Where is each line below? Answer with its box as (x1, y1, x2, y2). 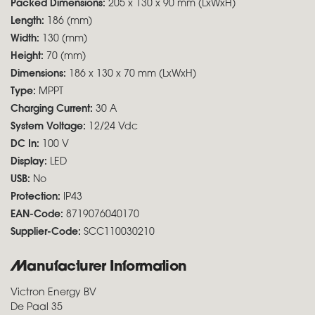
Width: (11, 34, 42, 44)
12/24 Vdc (89, 122, 138, 132)
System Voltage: (11, 122, 89, 132)
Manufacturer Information (11, 260, 187, 274)
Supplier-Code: (11, 227, 81, 238)
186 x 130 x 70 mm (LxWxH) (69, 69, 196, 79)
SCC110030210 (81, 227, 155, 238)
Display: (11, 157, 50, 167)
